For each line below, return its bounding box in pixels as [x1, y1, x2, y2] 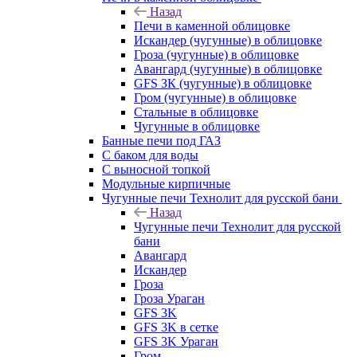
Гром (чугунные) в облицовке [134, 90, 296, 104]
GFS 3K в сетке [134, 320, 218, 334]
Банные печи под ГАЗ [102, 133, 221, 147]
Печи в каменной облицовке [134, 18, 290, 33]
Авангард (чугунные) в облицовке [134, 61, 322, 76]
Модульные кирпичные [102, 176, 230, 190]
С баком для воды [102, 147, 198, 162]
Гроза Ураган [134, 291, 205, 305]
